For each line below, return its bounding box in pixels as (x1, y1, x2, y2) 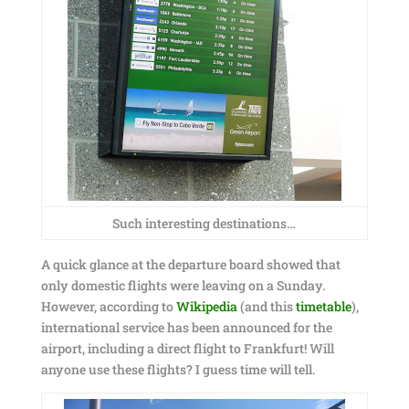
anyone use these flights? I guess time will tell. (40, 361, 315, 378)
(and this (236, 298, 296, 315)
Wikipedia (175, 298, 237, 315)
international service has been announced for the (40, 319, 332, 336)
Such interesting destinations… (112, 215, 297, 232)
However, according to (40, 298, 176, 315)
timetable (295, 298, 351, 315)
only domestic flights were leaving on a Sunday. (40, 277, 325, 294)
